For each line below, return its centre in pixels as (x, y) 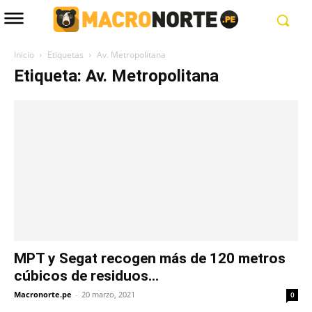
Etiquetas (65, 55)
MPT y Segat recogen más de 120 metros (150, 258)
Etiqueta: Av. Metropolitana (116, 76)
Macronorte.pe (43, 294)
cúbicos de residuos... (86, 275)
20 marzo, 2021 (108, 294)
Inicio (24, 55)
